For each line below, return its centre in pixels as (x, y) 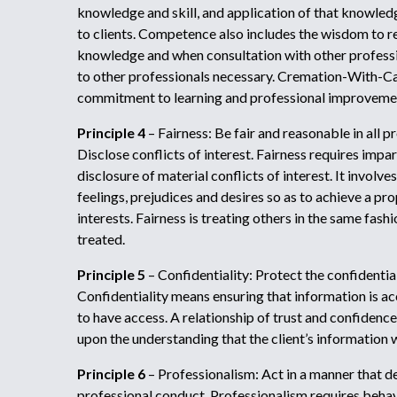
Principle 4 (111, 132)
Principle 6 (111, 374)
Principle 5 (111, 274)
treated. (101, 239)
